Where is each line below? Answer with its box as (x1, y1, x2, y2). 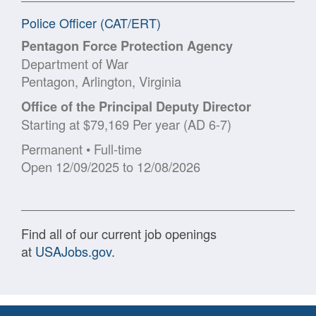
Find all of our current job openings (21, 224, 217, 243)
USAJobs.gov (35, 241, 111, 260)
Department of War (21, 54, 128, 73)
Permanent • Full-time (21, 139, 142, 158)
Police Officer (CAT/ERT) (21, 13, 161, 32)
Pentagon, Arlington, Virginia (21, 71, 181, 90)
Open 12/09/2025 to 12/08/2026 (21, 157, 200, 176)
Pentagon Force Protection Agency (21, 36, 233, 55)
